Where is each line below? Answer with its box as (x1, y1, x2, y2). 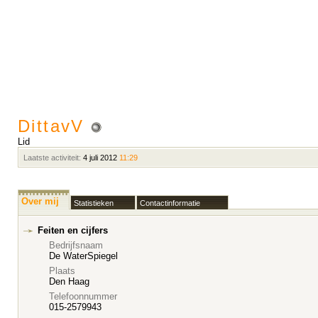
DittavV (18, 116, 92, 136)
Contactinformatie (140, 199, 200, 207)
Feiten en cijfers (38, 225, 108, 236)
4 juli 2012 (81, 153, 119, 162)
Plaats (49, 265, 75, 276)
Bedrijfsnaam (49, 240, 103, 251)
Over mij (21, 196, 59, 207)
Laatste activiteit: (23, 153, 81, 162)
